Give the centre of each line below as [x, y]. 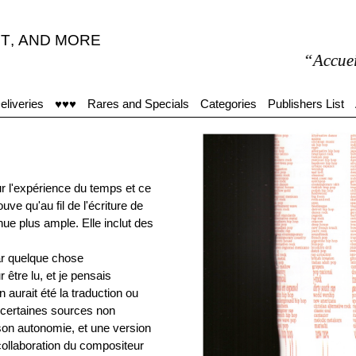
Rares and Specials [138, 104]
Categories [228, 104]
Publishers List [306, 104]
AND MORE [60, 40]
